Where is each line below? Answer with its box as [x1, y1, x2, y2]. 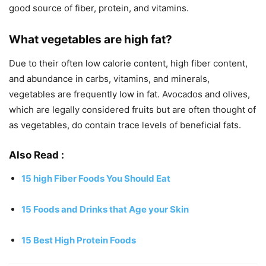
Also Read [9, 149, 59, 161]
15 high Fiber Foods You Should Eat [21, 173, 170, 185]
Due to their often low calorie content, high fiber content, [9, 58, 248, 69]
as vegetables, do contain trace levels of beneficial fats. [9, 119, 241, 131]
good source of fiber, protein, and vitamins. [9, 2, 189, 14]
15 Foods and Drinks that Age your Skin [21, 204, 189, 216]
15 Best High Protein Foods [21, 235, 136, 246]
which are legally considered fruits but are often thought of [9, 104, 256, 116]
